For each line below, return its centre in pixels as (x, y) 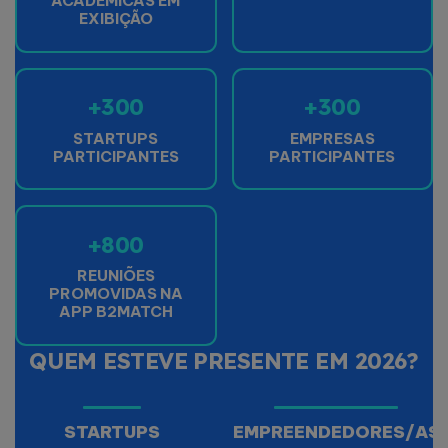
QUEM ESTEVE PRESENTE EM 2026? (224, 360)
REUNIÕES (115, 275)
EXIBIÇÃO (115, 18)
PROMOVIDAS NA (115, 293)
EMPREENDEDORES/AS (336, 431)
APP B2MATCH (115, 311)
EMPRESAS (332, 138)
